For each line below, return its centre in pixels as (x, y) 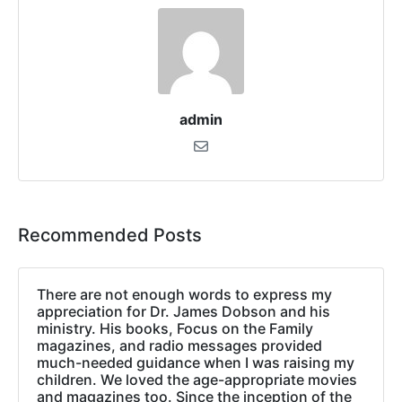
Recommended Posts (110, 236)
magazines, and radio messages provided (179, 346)
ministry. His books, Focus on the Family (175, 329)
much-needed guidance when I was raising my (196, 363)
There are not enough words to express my (184, 295)
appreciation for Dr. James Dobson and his (184, 312)
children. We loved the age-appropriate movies (197, 380)
